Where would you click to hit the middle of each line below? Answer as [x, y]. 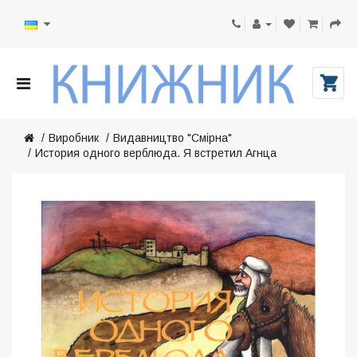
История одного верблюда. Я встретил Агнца [156, 153]
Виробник [74, 137]
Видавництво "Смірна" [173, 137]
